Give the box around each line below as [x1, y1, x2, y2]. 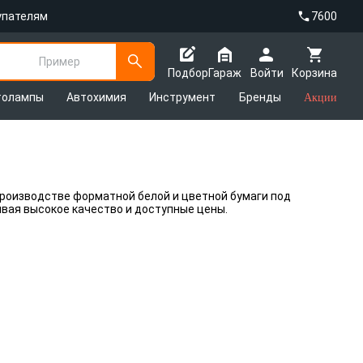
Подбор [168, 66, 208, 79]
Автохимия [66, 91, 127, 104]
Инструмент [149, 91, 216, 104]
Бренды [238, 91, 281, 104]
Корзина [292, 66, 337, 79]
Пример [39, 54, 80, 68]
